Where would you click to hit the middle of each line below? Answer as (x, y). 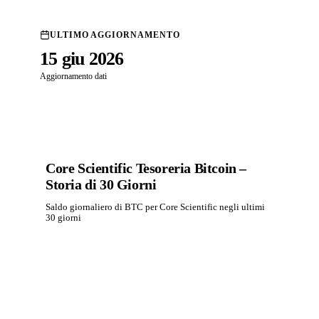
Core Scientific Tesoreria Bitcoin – (146, 168)
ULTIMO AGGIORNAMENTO (115, 35)
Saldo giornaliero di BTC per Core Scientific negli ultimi (155, 208)
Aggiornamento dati (73, 76)
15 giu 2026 (82, 58)
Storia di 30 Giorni (101, 185)
